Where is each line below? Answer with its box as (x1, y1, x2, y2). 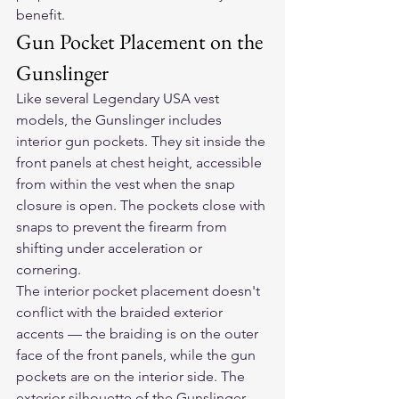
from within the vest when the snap (16, 175, 239, 193)
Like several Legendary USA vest (16, 90, 223, 108)
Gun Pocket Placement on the (16, 28, 267, 56)
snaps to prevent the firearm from (16, 218, 231, 236)
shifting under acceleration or (16, 240, 206, 257)
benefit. (16, 6, 65, 24)
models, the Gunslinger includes (16, 111, 225, 129)
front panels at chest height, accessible (16, 154, 265, 172)
